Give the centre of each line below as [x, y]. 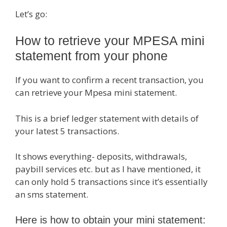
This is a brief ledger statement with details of [107, 118]
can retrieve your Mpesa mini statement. [96, 92]
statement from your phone [91, 56]
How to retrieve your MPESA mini [110, 41]
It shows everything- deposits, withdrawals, [101, 156]
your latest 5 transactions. [67, 131]
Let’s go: [31, 14]
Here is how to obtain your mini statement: [110, 220]
